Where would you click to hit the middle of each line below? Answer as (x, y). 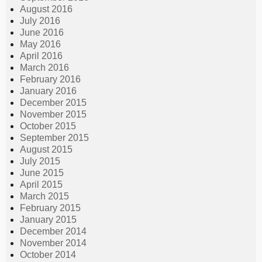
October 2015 (48, 126)
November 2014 (53, 243)
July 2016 (40, 20)
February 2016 (50, 79)
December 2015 (53, 102)
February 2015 (50, 208)
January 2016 (48, 91)
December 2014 (53, 231)
